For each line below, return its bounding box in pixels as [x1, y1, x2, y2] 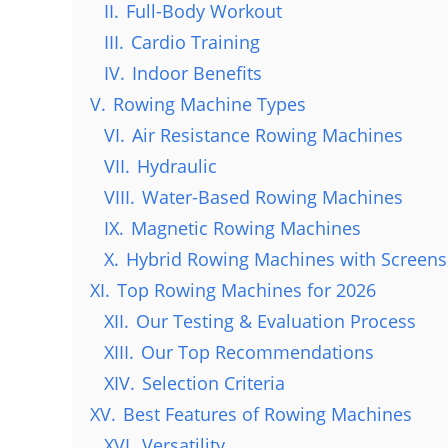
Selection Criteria [142, 371, 285, 396]
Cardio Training [131, 30, 260, 55]
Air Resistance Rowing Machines [132, 123, 403, 148]
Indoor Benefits [132, 61, 262, 86]
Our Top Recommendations [141, 340, 374, 365]
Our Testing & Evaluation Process [136, 309, 416, 334]
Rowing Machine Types [113, 92, 306, 117]
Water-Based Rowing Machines [142, 185, 403, 210]
